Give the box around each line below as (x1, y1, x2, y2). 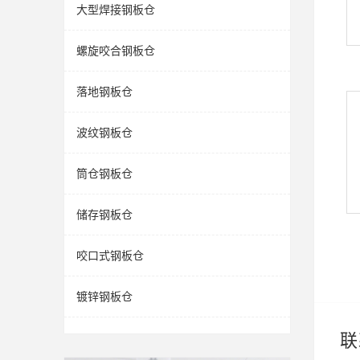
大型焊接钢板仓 (76, 3, 155, 16)
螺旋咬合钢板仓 (76, 44, 155, 57)
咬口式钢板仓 (76, 249, 144, 262)
